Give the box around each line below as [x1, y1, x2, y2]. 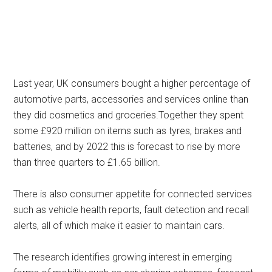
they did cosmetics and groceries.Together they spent [13, 109, 244, 121]
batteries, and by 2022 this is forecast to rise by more [13, 141, 241, 153]
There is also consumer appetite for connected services [13, 188, 253, 200]
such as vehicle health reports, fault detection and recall [13, 204, 250, 216]
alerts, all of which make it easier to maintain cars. [13, 220, 225, 232]
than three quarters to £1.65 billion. [13, 157, 161, 169]
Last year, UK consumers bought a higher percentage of [13, 78, 251, 90]
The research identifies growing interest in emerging [13, 251, 233, 263]
